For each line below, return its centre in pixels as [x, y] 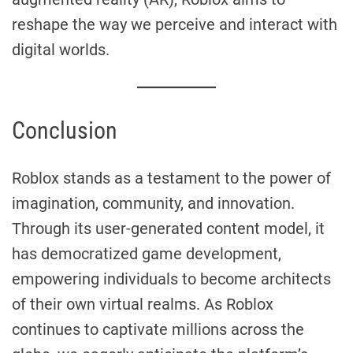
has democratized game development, [147, 253]
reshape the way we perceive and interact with [175, 24]
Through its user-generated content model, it [168, 228]
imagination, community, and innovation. [153, 203]
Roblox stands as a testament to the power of [171, 178]
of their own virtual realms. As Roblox [143, 304]
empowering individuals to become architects [171, 279]
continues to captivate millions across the [158, 329]
